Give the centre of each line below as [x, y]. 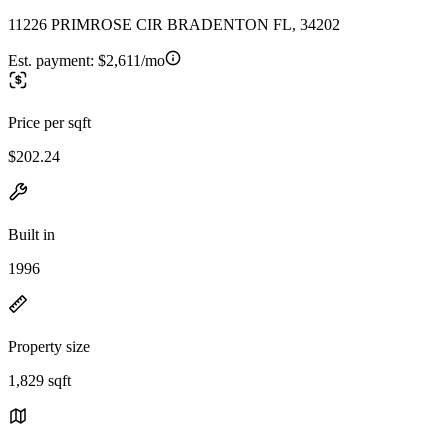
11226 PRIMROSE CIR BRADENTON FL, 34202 [174, 24]
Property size [49, 346]
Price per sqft [49, 122]
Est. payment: [53, 60]
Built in [31, 234]
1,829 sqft [39, 380]
